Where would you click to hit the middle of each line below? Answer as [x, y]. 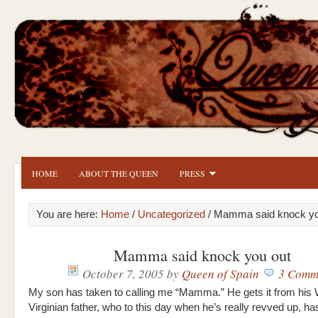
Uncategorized [171, 214]
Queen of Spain [220, 274]
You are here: [68, 214]
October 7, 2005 [123, 274]
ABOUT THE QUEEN [119, 173]
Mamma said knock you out [202, 255]
